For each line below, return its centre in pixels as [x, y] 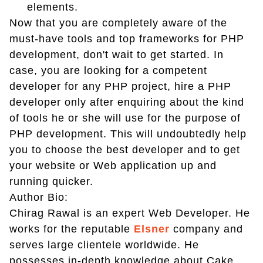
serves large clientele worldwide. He [104, 245]
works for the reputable [72, 229]
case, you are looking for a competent [108, 70]
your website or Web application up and [113, 165]
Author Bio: [39, 197]
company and [206, 229]
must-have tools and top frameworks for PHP [127, 38]
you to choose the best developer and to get [125, 149]
